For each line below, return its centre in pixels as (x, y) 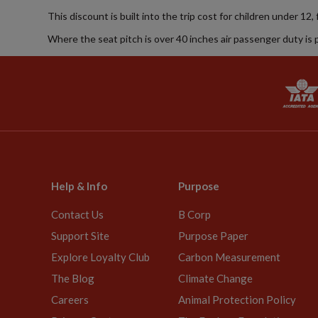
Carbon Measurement (229, 257)
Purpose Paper (213, 236)
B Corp (194, 214)
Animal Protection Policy (237, 300)
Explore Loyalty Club (100, 257)
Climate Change (215, 278)
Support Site (80, 236)
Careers (70, 300)
